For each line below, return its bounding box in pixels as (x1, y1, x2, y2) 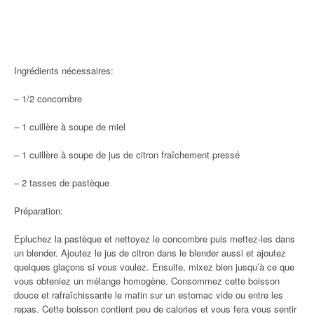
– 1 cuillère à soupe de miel (14, 120, 125, 133)
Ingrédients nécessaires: (14, 64, 114, 77)
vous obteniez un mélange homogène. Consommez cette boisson (14, 274, 280, 287)
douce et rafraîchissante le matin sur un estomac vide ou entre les (14, 288, 283, 301)
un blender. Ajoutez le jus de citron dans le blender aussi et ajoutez (14, 246, 286, 259)
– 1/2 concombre (14, 92, 82, 105)
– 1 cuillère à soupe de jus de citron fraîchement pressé (14, 148, 240, 161)
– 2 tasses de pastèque (14, 176, 109, 189)
